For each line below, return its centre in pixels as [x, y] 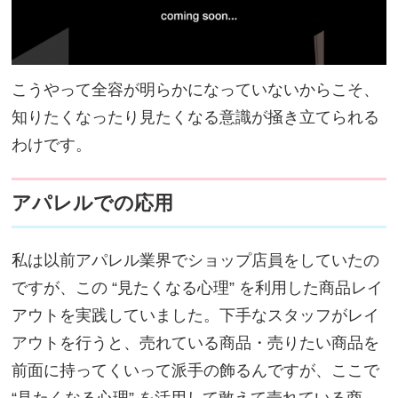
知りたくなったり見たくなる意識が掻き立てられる [196, 117]
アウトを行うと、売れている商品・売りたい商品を [196, 342]
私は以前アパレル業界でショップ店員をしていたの [196, 260]
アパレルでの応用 [93, 203]
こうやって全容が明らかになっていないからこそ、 [196, 89]
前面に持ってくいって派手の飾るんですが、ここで [196, 370]
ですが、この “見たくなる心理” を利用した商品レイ [198, 287]
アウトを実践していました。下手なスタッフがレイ [196, 315]
